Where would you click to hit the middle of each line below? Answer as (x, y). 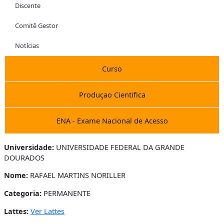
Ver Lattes (47, 211)
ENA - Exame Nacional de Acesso (112, 120)
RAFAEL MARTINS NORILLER (76, 175)
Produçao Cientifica (112, 94)
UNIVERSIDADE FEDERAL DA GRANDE (119, 147)
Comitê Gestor (36, 25)
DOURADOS (24, 157)
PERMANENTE (66, 193)
